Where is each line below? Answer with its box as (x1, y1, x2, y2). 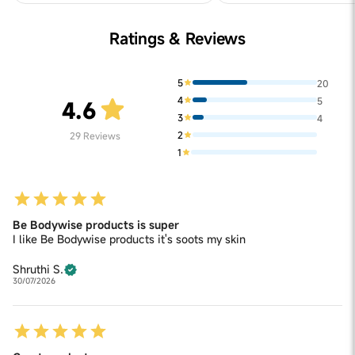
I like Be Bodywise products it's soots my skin (13, 231, 246, 247)
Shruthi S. (13, 261, 63, 277)
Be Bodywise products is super (13, 217, 179, 233)
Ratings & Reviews (109, 28, 246, 50)
